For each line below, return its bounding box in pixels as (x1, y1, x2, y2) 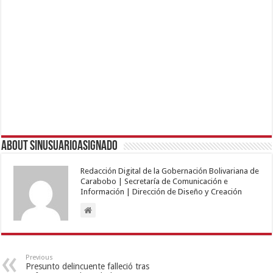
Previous (26, 253, 54, 261)
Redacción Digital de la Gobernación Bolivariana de (80, 166, 260, 175)
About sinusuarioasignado (1, 139, 118, 154)
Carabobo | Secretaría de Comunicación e (80, 176, 229, 186)
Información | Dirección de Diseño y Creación (80, 186, 243, 196)
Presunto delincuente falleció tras (26, 261, 150, 271)
